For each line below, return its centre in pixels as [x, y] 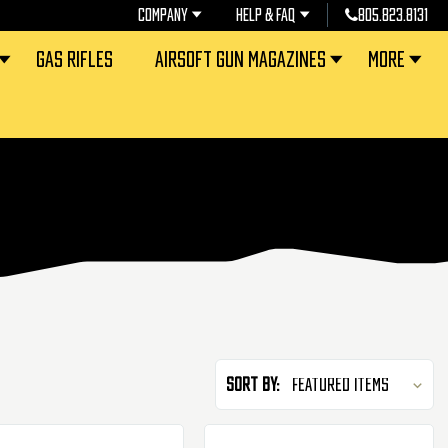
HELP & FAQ [266, 15]
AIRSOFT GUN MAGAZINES [241, 59]
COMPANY [162, 15]
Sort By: [253, 384]
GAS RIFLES [75, 59]
